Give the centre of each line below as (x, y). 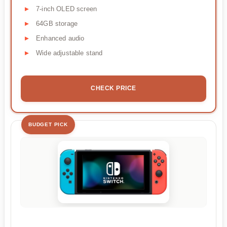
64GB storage (57, 24)
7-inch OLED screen (67, 9)
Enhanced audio (60, 39)
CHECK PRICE (113, 88)
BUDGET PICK (48, 125)
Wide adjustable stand (69, 53)
